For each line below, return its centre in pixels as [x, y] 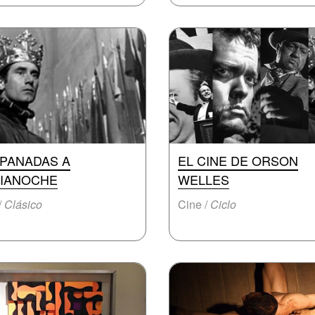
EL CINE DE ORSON [238, 160]
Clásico [23, 204]
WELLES [204, 179]
